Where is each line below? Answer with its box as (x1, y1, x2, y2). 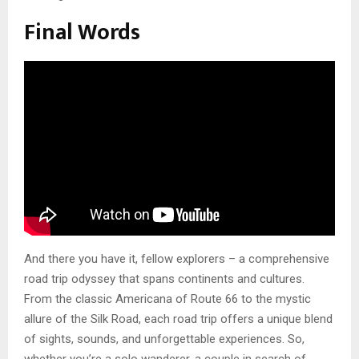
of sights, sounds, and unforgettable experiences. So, (24, 332, 305, 347)
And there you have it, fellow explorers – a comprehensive (24, 252, 329, 267)
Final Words (24, 13, 140, 51)
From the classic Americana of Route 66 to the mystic (24, 292, 311, 307)
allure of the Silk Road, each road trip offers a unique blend (24, 312, 333, 327)
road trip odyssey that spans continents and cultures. (24, 272, 305, 287)
